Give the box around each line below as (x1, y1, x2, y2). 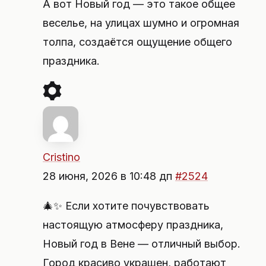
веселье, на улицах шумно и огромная (43, 17, 239, 29)
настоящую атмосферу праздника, (43, 218, 223, 231)
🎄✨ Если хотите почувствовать (43, 199, 210, 212)
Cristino (43, 151, 80, 163)
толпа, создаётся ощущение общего (43, 36, 232, 48)
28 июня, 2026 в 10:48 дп (43, 170, 175, 182)
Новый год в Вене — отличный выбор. (43, 237, 240, 250)
